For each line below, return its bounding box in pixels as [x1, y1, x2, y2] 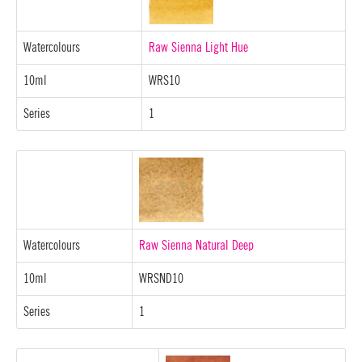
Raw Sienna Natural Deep [139, 238, 254, 252]
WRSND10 [139, 271, 183, 285]
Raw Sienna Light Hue [149, 40, 248, 54]
